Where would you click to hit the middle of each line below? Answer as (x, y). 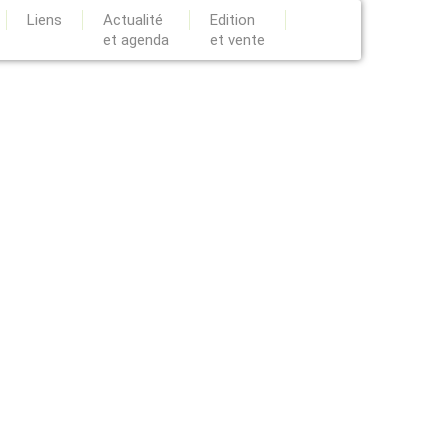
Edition (232, 20)
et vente (237, 40)
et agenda (136, 40)
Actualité (133, 20)
